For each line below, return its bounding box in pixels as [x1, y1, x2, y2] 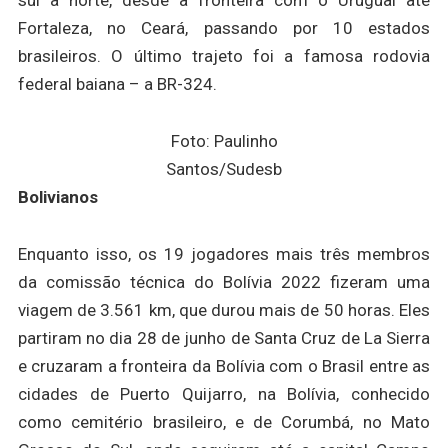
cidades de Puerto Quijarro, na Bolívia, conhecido [17, 384, 431, 405]
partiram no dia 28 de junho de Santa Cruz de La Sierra [17, 328, 431, 349]
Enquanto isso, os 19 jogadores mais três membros [17, 244, 431, 265]
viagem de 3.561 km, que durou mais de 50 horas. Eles [17, 300, 431, 321]
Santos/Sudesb [166, 159, 282, 180]
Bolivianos [17, 187, 98, 208]
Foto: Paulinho [170, 131, 278, 152]
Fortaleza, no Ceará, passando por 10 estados [17, 18, 431, 39]
